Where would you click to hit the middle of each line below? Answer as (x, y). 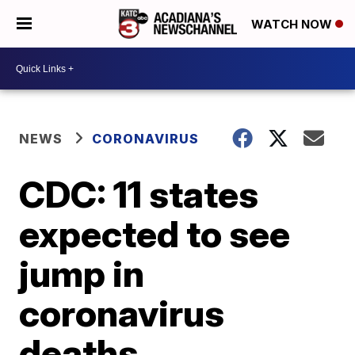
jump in (82, 273)
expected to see (155, 234)
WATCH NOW (293, 25)
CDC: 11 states (139, 194)
